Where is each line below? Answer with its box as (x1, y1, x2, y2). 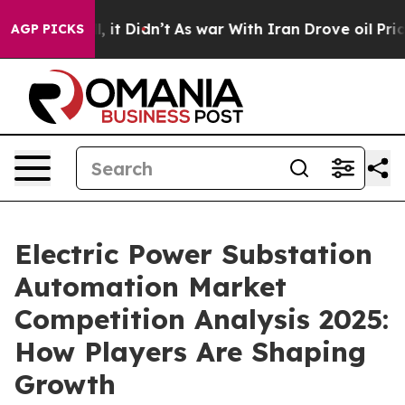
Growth (14, 367, 116, 401)
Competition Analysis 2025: (14, 302, 389, 336)
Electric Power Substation (14, 237, 372, 271)
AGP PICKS (11, 21, 84, 37)
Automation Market (14, 269, 287, 304)
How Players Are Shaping (14, 334, 366, 369)
